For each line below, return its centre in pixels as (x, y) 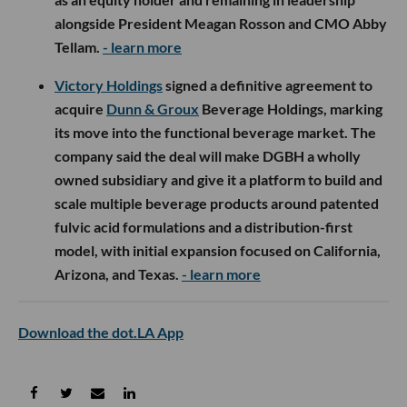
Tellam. (79, 47)
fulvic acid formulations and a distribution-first (203, 227)
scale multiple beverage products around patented (217, 203)
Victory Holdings (109, 85)
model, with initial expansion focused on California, (218, 251)
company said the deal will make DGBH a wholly (208, 156)
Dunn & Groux (153, 109)
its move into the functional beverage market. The (215, 133)
